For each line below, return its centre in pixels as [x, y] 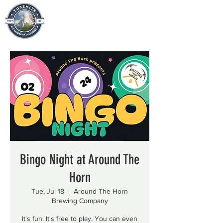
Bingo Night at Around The [80, 160]
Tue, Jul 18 [48, 191]
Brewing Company [80, 201]
